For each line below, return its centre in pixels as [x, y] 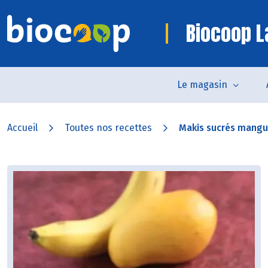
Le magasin [202, 85]
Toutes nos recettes [108, 128]
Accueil [22, 128]
